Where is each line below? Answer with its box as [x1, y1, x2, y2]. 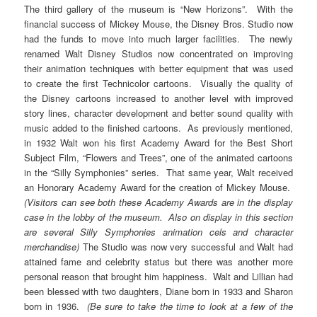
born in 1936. [24, 299, 87, 313]
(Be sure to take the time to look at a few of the [86, 299, 293, 313]
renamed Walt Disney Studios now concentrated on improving [24, 46, 293, 60]
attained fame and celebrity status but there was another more [24, 254, 293, 268]
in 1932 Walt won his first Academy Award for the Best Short [24, 135, 293, 149]
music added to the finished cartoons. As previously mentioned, [24, 120, 293, 134]
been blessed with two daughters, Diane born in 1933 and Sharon [24, 284, 293, 298]
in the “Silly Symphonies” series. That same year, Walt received [24, 165, 293, 179]
